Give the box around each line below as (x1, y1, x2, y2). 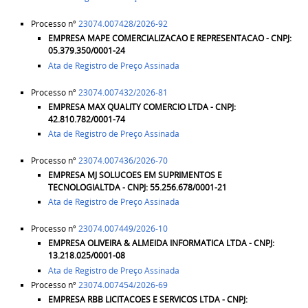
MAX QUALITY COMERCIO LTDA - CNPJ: (87, 100, 236, 113)
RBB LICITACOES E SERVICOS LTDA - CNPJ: (87, 293, 247, 305)
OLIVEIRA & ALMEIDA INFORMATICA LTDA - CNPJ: (87, 237, 274, 250)
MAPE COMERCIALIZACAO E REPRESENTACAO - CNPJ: (87, 32, 291, 45)
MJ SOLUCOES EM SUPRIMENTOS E (87, 169, 222, 181)
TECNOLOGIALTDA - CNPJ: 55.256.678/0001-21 (47, 181, 227, 194)
